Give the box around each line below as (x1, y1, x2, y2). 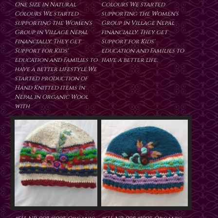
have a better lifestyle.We (15, 65, 97, 73)
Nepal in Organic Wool (15, 93, 88, 101)
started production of (15, 74, 88, 83)
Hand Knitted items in (15, 84, 85, 92)
